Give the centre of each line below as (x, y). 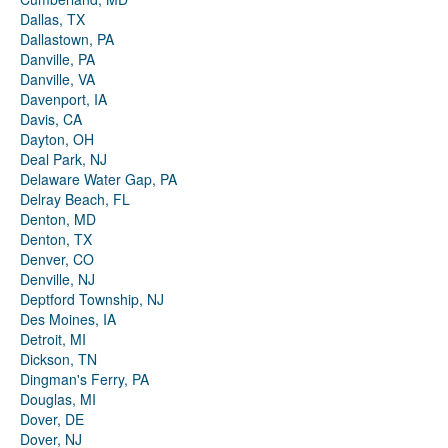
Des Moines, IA (68, 319)
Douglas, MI (58, 399)
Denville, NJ (57, 279)
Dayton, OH (57, 139)
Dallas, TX (52, 19)
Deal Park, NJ (63, 159)
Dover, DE (52, 419)
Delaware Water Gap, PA (98, 179)
